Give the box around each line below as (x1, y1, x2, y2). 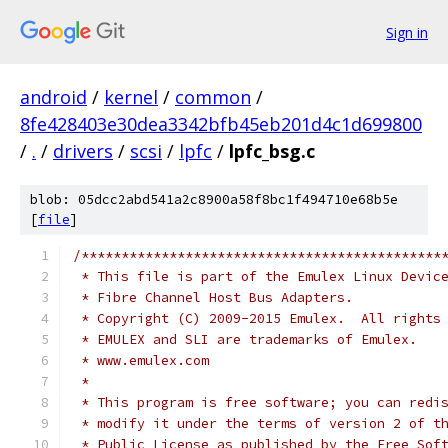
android (20, 85, 87, 109)
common (175, 85, 251, 109)
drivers (53, 139, 113, 163)
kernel (104, 85, 158, 109)
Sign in (386, 22, 428, 42)
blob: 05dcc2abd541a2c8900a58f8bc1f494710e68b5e (30, 191, 398, 208)
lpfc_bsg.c (229, 139, 315, 163)
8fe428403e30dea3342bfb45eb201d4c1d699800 (20, 112, 422, 136)
